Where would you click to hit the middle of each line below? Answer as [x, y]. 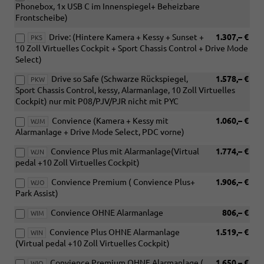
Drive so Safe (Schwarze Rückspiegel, [120, 79]
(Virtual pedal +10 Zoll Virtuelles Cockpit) [93, 244]
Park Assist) [37, 194]
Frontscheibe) [42, 18]
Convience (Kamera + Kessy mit [110, 121]
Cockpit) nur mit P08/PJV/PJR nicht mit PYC [97, 102]
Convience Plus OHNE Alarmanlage [115, 232]
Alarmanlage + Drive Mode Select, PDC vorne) [100, 132]
